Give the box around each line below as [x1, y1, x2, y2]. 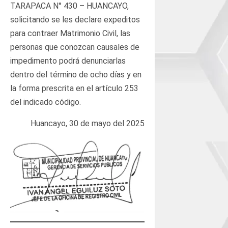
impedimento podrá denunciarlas [10, 55, 126, 66]
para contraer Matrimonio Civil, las [10, 28, 130, 38]
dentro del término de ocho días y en [10, 69, 141, 79]
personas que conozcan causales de [10, 42, 139, 52]
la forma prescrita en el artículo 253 [10, 83, 138, 93]
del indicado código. [10, 97, 81, 107]
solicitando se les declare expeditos [10, 14, 140, 24]
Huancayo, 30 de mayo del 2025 [30, 118, 145, 128]
